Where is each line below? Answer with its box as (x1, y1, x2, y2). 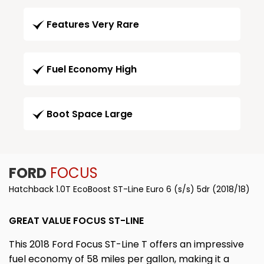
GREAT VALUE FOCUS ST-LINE (9, 214, 144, 228)
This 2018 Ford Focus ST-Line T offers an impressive (9, 237, 244, 252)
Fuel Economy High (47, 62, 137, 77)
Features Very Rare (47, 18, 139, 32)
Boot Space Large (47, 107, 133, 121)
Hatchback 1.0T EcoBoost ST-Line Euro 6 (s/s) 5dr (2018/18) (9, 183, 250, 196)
